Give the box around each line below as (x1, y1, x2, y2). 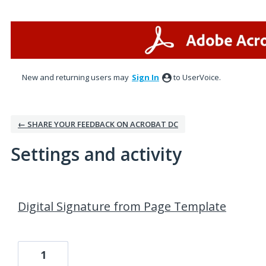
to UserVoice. (173, 72, 221, 83)
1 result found (7, 185, 69, 198)
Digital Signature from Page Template (18, 198, 226, 214)
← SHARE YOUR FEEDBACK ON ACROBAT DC (18, 119, 178, 129)
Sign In (132, 72, 159, 83)
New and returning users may (22, 72, 131, 83)
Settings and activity (11, 142, 182, 166)
